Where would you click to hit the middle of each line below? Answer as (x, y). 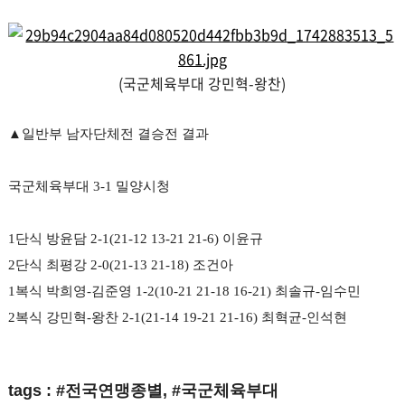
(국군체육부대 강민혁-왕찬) (202, 84)
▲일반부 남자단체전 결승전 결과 (110, 134)
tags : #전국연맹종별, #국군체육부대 (143, 391)
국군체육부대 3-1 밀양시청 (90, 187)
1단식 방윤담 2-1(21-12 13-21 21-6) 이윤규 (137, 239)
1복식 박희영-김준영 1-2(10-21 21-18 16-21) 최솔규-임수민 (186, 292)
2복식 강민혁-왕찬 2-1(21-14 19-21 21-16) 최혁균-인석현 (179, 318)
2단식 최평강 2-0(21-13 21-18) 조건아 (122, 265)
